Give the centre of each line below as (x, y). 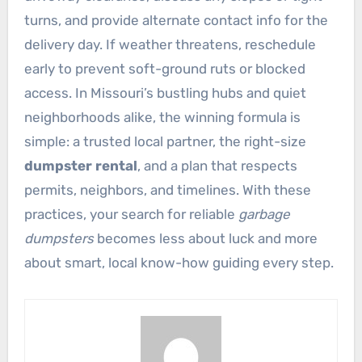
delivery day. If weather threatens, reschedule (170, 44)
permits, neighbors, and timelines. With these (167, 189)
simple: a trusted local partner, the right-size (165, 141)
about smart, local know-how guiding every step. (179, 262)
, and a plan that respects (217, 165)
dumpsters (59, 238)
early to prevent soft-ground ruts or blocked (164, 68)
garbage (264, 214)
